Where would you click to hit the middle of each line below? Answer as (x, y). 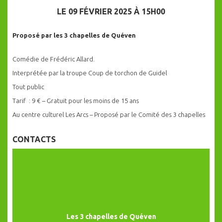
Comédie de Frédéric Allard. (54, 59)
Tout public (28, 87)
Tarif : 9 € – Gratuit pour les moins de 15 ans (76, 101)
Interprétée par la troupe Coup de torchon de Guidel (90, 73)
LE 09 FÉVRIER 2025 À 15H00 (111, 12)
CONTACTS (34, 139)
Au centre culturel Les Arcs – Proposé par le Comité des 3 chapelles (109, 115)
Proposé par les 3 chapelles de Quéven (74, 35)
